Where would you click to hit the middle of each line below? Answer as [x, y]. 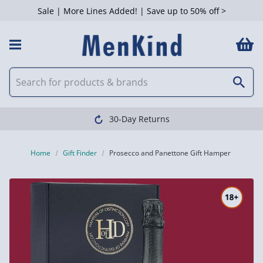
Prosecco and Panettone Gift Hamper [170, 153]
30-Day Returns [139, 119]
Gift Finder [80, 153]
